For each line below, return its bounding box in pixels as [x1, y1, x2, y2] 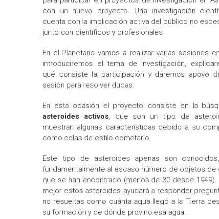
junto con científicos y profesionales [43, 28, 163, 37]
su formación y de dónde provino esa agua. [43, 208, 186, 217]
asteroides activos [43, 112, 109, 121]
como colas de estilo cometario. [43, 133, 151, 142]
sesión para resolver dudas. [43, 81, 134, 89]
